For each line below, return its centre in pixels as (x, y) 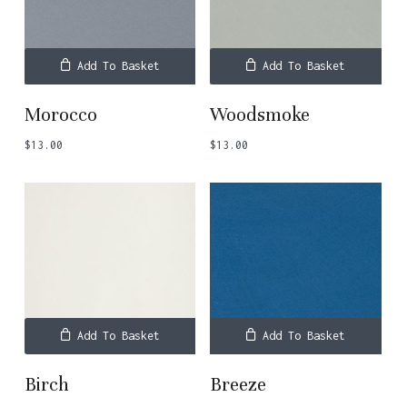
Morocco (60, 115)
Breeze (238, 384)
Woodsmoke (260, 115)
